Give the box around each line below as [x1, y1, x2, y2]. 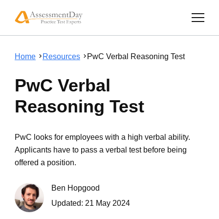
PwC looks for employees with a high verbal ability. [15, 132, 190, 141]
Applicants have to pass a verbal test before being [15, 145, 187, 154]
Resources [43, 52, 80, 61]
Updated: [51, 198, 85, 207]
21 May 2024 [85, 198, 130, 207]
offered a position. [15, 158, 76, 167]
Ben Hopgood [51, 183, 100, 192]
